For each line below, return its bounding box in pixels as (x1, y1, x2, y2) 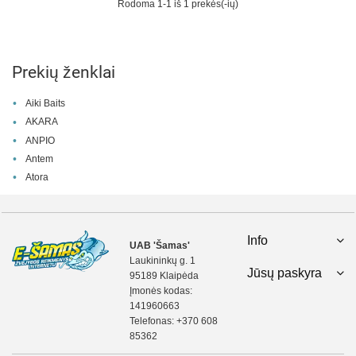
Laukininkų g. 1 (129, 255, 195, 267)
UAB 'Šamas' (129, 240, 190, 252)
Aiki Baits (25, 98, 66, 110)
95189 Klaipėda (129, 270, 199, 282)
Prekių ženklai (12, 63, 115, 83)
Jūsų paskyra (246, 265, 322, 280)
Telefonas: (129, 315, 176, 327)
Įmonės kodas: (129, 285, 192, 297)
